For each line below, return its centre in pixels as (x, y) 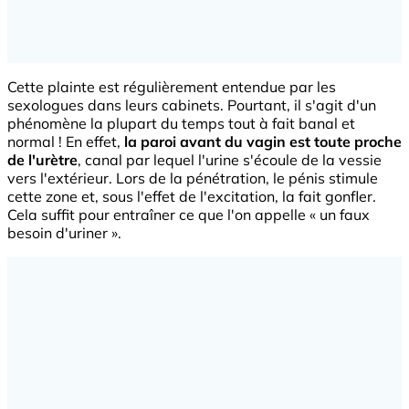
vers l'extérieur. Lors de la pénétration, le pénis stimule (193, 178)
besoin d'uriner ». (64, 232)
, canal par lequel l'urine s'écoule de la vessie (230, 159)
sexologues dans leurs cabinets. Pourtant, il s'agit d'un (192, 105)
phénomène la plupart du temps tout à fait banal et (181, 123)
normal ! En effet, (66, 141)
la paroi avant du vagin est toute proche (263, 141)
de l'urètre (42, 159)
